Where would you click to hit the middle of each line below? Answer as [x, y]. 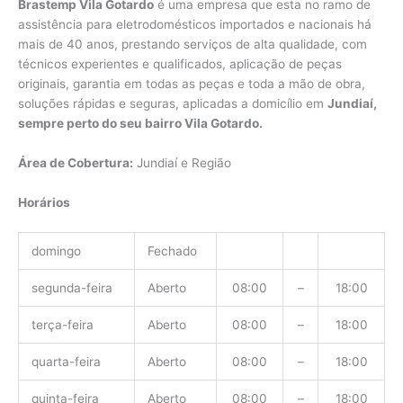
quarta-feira [66, 361]
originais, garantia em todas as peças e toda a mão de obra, [192, 84]
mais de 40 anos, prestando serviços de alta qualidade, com [193, 45]
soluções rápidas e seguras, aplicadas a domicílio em [173, 104]
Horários [44, 202]
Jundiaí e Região [182, 162]
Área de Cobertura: [76, 162]
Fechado [172, 251]
